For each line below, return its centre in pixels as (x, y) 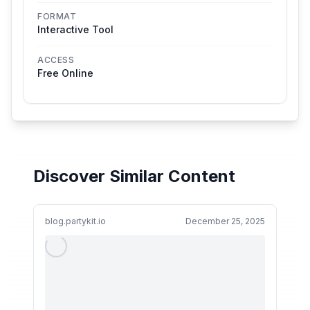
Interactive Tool (75, 29)
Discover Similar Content (134, 176)
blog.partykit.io (75, 221)
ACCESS (56, 60)
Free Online (65, 73)
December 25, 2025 (225, 221)
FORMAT (57, 16)
